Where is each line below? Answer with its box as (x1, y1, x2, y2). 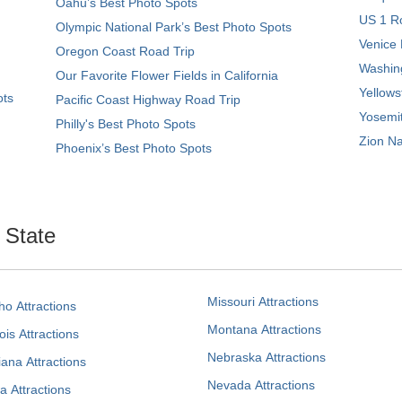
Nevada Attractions (207, 377, 315, 392)
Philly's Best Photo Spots (56, 117, 196, 131)
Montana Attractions (207, 321, 321, 336)
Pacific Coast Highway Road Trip (56, 92, 240, 107)
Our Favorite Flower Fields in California (56, 68, 278, 83)
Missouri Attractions (207, 293, 319, 309)
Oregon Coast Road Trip (56, 44, 195, 58)
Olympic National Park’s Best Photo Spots (56, 20, 292, 34)
